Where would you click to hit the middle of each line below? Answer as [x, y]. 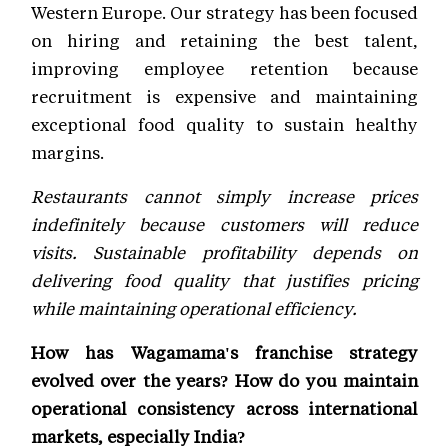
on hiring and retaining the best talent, [224, 39]
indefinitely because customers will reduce [224, 223]
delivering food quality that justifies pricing [224, 279]
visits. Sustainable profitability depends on [224, 251]
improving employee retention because [224, 67]
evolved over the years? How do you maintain [224, 379]
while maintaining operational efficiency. [194, 307]
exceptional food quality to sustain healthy [224, 123]
